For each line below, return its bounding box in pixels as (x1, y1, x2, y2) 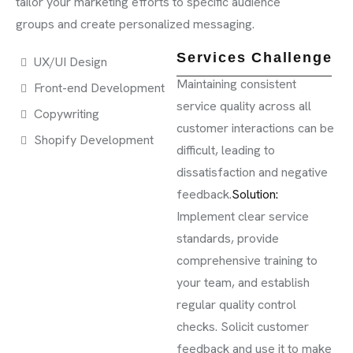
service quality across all (176, 98, 311, 114)
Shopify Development (33, 132, 154, 148)
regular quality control (176, 296, 296, 313)
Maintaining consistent (176, 76, 296, 92)
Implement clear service (176, 208, 309, 225)
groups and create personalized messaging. (16, 16, 255, 32)
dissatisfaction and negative (176, 164, 328, 180)
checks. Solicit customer (176, 318, 309, 335)
